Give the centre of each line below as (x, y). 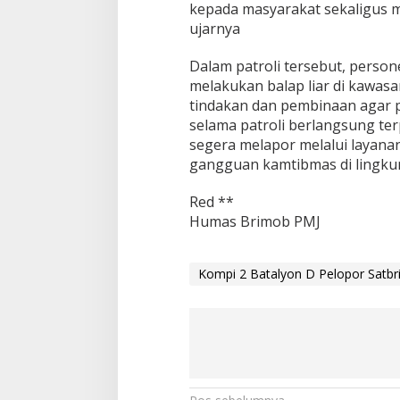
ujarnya (214, 28)
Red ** (211, 201)
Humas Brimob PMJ (254, 221)
